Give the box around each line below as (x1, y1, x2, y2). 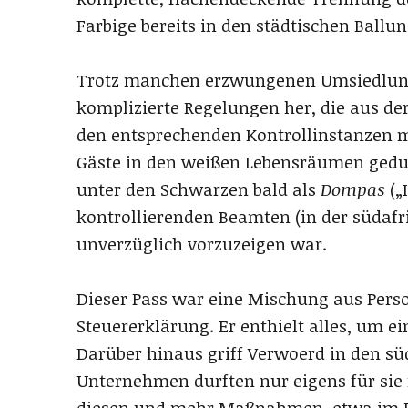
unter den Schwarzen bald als (76, 178, 321, 202)
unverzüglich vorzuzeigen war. (76, 232, 327, 257)
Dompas (321, 178, 385, 202)
